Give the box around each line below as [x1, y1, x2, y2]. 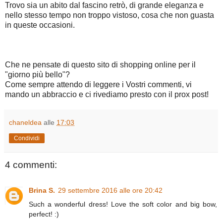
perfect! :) [29, 210, 59, 219]
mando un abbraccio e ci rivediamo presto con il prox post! [5, 90, 209, 99]
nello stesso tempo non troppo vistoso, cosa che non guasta [5, 10, 214, 19]
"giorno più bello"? [5, 70, 72, 79]
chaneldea [9, 118, 42, 126]
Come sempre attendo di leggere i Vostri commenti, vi [5, 80, 192, 89]
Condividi [14, 134, 40, 142]
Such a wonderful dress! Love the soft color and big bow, [29, 200, 217, 209]
